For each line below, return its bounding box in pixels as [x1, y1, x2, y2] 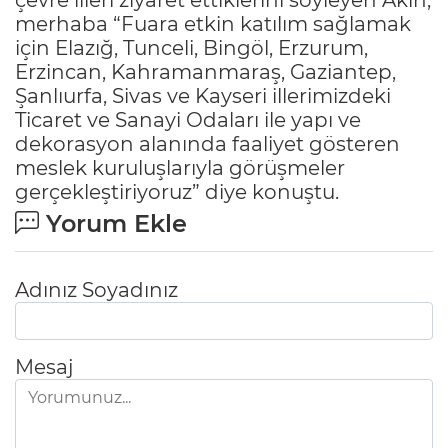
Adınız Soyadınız [15, 277, 178, 302]
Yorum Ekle [39, 208, 187, 238]
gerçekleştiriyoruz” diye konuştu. [15, 179, 339, 204]
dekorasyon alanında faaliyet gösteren [15, 131, 400, 156]
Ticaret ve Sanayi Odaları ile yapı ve [15, 107, 361, 132]
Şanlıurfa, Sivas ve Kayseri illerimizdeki [15, 83, 391, 108]
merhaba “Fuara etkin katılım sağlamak [15, 11, 411, 36]
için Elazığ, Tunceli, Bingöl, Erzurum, [15, 35, 368, 60]
